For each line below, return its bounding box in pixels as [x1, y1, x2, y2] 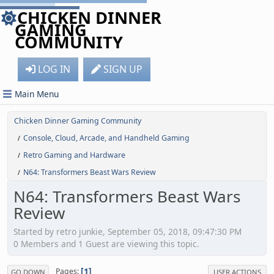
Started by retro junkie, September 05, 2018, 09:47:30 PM [13, 225, 242, 237]
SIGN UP [103, 62, 143, 76]
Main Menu [15, 88, 59, 100]
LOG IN [38, 62, 70, 76]
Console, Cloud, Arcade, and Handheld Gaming [23, 133, 190, 143]
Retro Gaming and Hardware [23, 150, 125, 160]
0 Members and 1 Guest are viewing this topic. [13, 237, 199, 250]
